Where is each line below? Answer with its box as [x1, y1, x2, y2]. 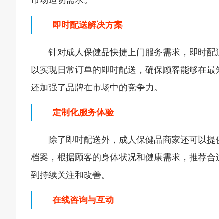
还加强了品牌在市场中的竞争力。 [31, 83, 163, 92]
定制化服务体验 [52, 108, 114, 117]
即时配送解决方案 [52, 20, 123, 30]
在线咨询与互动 [52, 195, 114, 205]
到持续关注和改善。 [31, 170, 110, 180]
